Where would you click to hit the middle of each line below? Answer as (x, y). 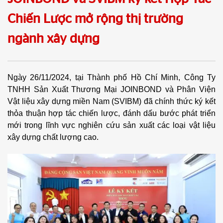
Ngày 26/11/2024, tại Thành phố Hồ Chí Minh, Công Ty (111, 77)
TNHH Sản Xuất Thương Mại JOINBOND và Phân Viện (111, 89)
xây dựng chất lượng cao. (53, 137)
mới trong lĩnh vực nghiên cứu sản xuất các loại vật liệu (111, 125)
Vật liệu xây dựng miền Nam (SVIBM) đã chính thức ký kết (111, 101)
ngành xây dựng (54, 39)
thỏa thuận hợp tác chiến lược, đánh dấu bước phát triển (111, 113)
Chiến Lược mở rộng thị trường (95, 19)
